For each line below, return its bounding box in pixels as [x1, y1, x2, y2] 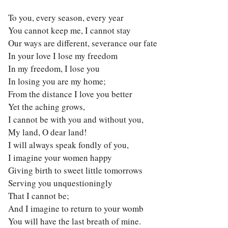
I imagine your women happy [8, 152, 112, 163]
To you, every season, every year [8, 12, 124, 23]
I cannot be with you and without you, [8, 113, 144, 125]
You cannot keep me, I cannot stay [8, 24, 131, 36]
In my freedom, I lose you [8, 63, 100, 74]
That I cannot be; [8, 190, 69, 202]
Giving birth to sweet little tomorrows [8, 164, 142, 176]
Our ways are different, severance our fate [8, 37, 157, 49]
